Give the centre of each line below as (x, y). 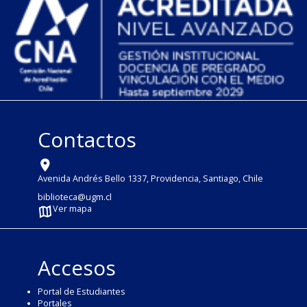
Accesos (77, 267)
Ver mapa (72, 208)
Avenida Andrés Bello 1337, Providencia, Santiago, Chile (150, 178)
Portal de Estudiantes (82, 291)
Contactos (87, 139)
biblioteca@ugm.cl (75, 197)
